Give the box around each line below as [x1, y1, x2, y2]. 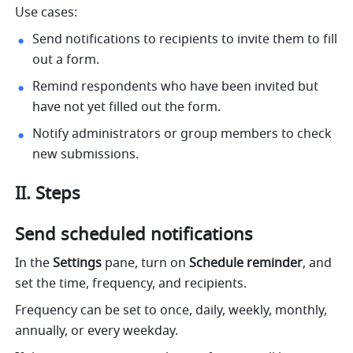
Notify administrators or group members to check [32, 124, 333, 144]
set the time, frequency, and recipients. [15, 274, 247, 294]
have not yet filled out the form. [32, 98, 221, 117]
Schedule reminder [189, 254, 303, 273]
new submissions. [32, 145, 143, 165]
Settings [53, 254, 102, 273]
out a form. [32, 50, 100, 70]
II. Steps [15, 181, 81, 207]
